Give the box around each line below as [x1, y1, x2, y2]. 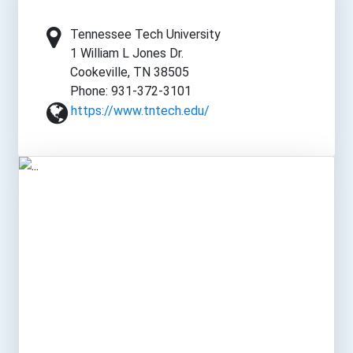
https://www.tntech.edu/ [71, 102, 210, 118]
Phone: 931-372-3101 [70, 83, 191, 98]
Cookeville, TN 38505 [70, 64, 189, 80]
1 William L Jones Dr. [70, 45, 184, 61]
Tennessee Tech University [70, 26, 221, 42]
